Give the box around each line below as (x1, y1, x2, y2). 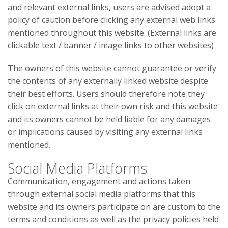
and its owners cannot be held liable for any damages (8, 113, 211, 125)
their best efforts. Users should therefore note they (8, 88, 205, 99)
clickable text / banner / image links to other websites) (8, 40, 214, 51)
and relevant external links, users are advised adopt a (8, 2, 211, 13)
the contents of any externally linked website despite (8, 75, 208, 87)
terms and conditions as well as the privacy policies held (8, 214, 219, 225)
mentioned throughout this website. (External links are (8, 27, 216, 38)
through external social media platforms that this (8, 188, 195, 199)
